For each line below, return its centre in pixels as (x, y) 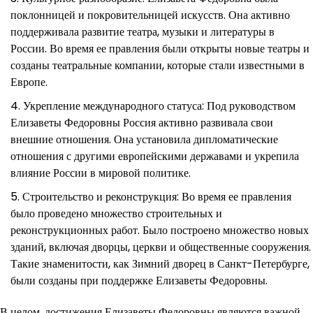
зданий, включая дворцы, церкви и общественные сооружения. (161, 247)
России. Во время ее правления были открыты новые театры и (160, 48)
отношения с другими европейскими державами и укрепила (155, 156)
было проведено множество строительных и (116, 213)
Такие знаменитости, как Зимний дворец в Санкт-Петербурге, (160, 263)
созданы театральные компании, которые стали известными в (158, 65)
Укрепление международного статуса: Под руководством (159, 105)
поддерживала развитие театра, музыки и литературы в (143, 31)
